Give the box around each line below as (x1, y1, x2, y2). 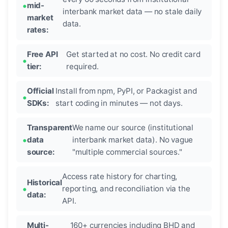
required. (66, 62, 99, 72)
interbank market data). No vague (72, 135, 193, 145)
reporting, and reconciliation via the (62, 184, 190, 194)
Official (26, 86, 54, 96)
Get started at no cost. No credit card (66, 49, 201, 60)
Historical (26, 178, 63, 188)
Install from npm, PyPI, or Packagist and (55, 86, 197, 96)
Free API (26, 49, 58, 60)
